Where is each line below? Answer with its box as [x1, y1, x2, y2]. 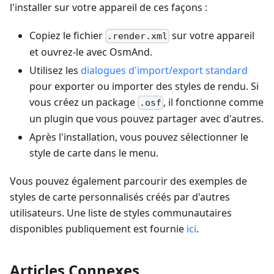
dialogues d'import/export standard [81, 63, 248, 77]
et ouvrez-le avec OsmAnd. [29, 45, 152, 59]
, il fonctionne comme [163, 95, 264, 109]
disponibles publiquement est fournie [10, 222, 187, 236]
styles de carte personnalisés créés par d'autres [10, 190, 230, 204]
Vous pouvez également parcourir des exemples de [10, 174, 247, 188]
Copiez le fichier [29, 28, 105, 42]
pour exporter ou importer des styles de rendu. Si [29, 79, 259, 93]
